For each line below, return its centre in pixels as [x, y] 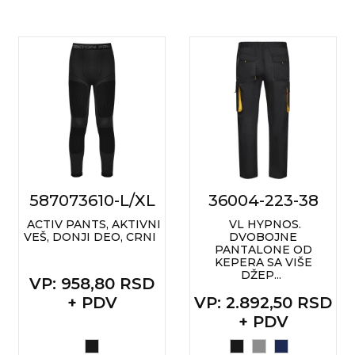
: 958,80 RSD [103, 284]
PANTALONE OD [263, 250]
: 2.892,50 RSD [275, 303]
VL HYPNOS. [265, 224]
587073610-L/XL [92, 200]
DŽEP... [261, 275]
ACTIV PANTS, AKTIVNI [94, 224]
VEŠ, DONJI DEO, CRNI [90, 237]
